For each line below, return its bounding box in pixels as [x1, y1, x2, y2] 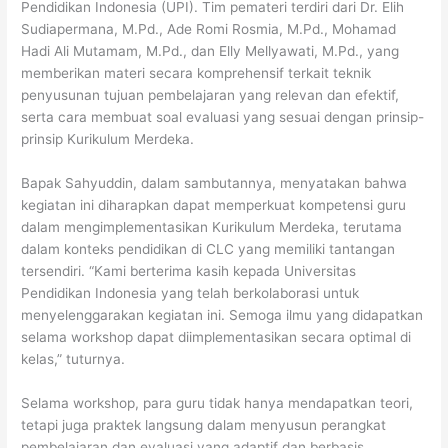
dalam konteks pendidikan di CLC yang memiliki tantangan [21, 241, 396, 258]
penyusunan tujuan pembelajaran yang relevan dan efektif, [21, 87, 400, 104]
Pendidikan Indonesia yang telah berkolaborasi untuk [21, 285, 360, 302]
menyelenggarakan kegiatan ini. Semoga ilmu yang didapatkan [21, 307, 424, 324]
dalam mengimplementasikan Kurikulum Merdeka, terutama [21, 219, 403, 236]
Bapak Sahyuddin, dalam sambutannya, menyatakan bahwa [21, 175, 408, 192]
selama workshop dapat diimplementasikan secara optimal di [21, 329, 412, 346]
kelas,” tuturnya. [21, 351, 126, 368]
